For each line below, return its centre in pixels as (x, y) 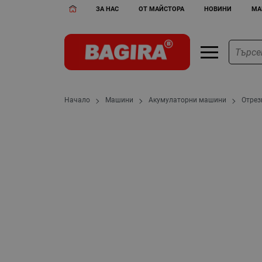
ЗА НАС (108, 9)
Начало (77, 100)
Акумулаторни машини (188, 100)
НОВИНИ (218, 9)
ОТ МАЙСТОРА (162, 9)
